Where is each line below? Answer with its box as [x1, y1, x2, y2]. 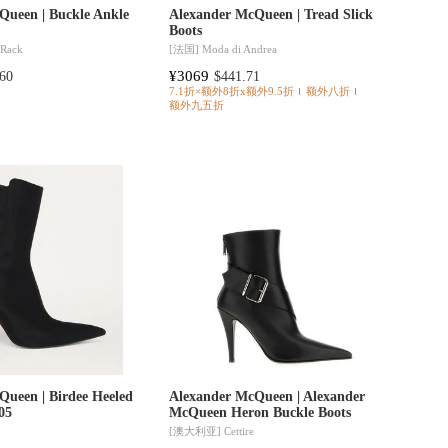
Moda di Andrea [201, 42, 277, 55]
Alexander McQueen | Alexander [168, 389, 365, 405]
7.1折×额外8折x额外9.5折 [168, 86, 294, 98]
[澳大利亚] [168, 424, 224, 437]
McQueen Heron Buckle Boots [168, 405, 351, 421]
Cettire [223, 424, 254, 437]
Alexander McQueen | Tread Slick [168, 7, 373, 23]
